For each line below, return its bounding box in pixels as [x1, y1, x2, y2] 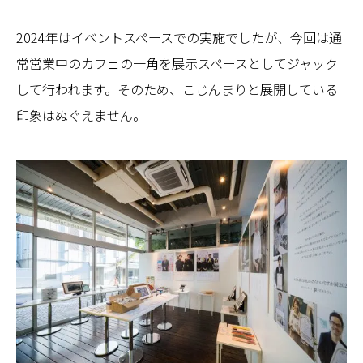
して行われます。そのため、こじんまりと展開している [16, 79, 338, 99]
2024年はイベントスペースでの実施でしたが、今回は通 [16, 27, 342, 47]
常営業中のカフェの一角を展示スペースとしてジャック [16, 53, 338, 73]
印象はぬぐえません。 [16, 105, 146, 125]
